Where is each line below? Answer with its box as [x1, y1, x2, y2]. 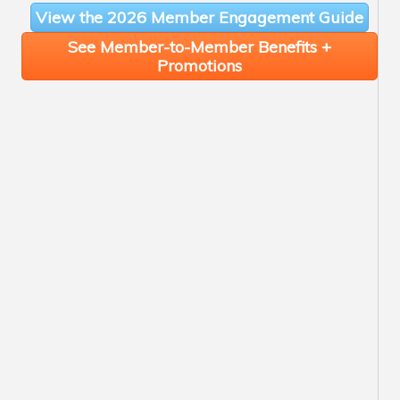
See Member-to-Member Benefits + [68, 37, 331, 58]
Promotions [157, 55, 242, 77]
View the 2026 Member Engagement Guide [36, 7, 363, 29]
